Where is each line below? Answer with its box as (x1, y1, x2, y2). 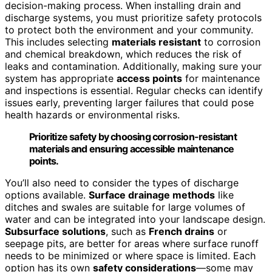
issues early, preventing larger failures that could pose (5, 97, 254, 109)
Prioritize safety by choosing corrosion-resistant (29, 131, 237, 143)
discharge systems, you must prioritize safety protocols (5, 12, 262, 24)
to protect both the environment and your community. (5, 24, 253, 36)
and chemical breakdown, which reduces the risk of (5, 48, 242, 61)
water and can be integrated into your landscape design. (5, 213, 265, 226)
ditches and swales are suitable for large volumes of (5, 201, 245, 214)
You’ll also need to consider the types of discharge (5, 177, 239, 189)
